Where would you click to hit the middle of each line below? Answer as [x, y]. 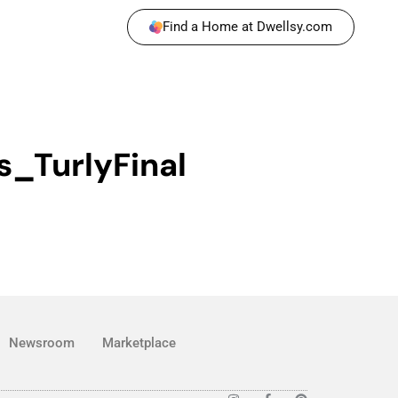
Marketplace [139, 343]
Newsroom [42, 343]
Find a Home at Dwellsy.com [248, 27]
